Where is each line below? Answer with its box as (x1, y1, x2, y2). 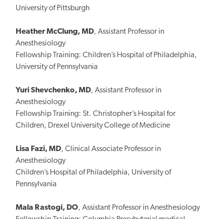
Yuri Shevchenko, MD (16, 86, 91, 94)
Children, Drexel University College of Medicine (16, 121, 170, 130)
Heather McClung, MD (16, 27, 94, 36)
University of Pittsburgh (16, 4, 91, 12)
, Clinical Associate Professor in (61, 145, 161, 153)
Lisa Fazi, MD (16, 145, 61, 153)
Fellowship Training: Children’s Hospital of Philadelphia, (16, 51, 197, 59)
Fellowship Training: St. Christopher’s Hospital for (16, 109, 175, 118)
